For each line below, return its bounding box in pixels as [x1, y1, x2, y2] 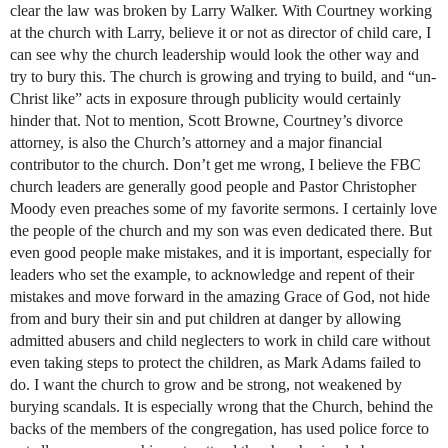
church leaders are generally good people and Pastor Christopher [10, 177, 416, 195]
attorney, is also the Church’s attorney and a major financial [10, 133, 382, 151]
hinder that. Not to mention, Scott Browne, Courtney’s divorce [10, 111, 403, 129]
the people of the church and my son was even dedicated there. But [10, 221, 432, 239]
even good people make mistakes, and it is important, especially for [10, 243, 431, 261]
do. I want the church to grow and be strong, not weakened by [10, 375, 402, 393]
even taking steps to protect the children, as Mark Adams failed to [10, 353, 421, 371]
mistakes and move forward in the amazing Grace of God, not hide [10, 287, 430, 305]
